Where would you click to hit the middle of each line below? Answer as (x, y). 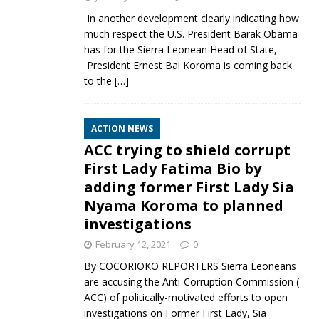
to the (99, 80)
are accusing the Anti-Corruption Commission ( (191, 281)
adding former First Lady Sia (189, 187)
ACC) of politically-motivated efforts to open (185, 297)
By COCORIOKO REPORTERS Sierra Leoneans (190, 266)
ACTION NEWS (122, 128)
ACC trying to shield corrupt (187, 150)
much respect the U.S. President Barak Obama (190, 33)
